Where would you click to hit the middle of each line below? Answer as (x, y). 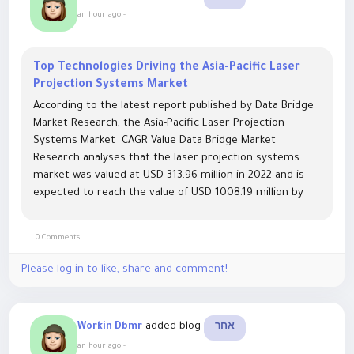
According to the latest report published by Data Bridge (173, 106)
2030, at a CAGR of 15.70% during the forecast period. (168, 211)
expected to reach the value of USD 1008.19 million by (168, 193)
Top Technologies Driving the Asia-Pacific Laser (167, 68)
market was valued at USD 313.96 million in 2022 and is (169, 176)
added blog (175, 327)
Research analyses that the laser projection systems (166, 158)
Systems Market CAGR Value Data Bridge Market (154, 141)
